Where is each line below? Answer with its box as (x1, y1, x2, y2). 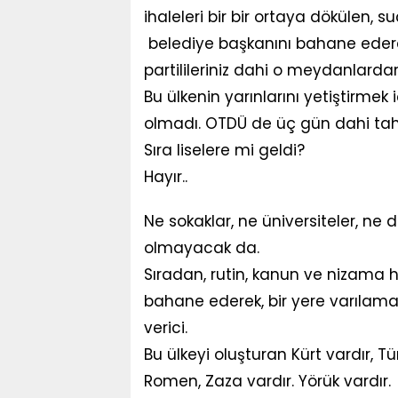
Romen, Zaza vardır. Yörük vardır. (144, 370, 391, 392)
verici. (144, 317, 187, 338)
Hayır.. (144, 166, 187, 187)
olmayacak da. (144, 237, 264, 259)
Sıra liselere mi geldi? (144, 139, 305, 161)
